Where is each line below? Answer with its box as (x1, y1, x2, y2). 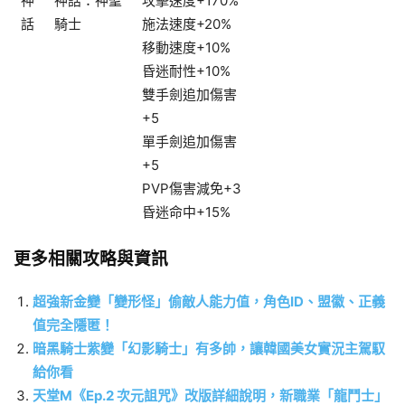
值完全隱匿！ (33, 316, 114, 334)
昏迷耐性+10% (142, 62, 231, 80)
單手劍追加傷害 (142, 133, 237, 151)
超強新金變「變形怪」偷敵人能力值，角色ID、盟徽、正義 (33, 293, 385, 311)
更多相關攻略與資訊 (14, 249, 168, 270)
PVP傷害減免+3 (142, 180, 241, 198)
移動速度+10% (142, 39, 231, 57)
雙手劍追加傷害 (142, 86, 237, 104)
